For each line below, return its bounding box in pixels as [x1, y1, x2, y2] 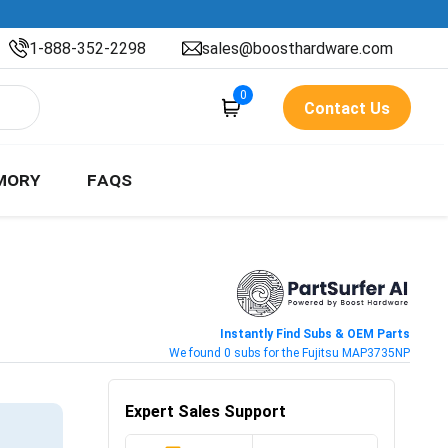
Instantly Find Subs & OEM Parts [219, 326, 410, 341]
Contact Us [304, 99, 390, 118]
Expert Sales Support [125, 401, 286, 421]
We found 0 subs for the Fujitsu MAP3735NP [168, 345, 410, 360]
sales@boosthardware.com [202, 38, 393, 58]
